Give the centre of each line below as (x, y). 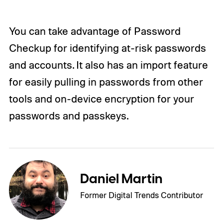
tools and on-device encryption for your (101, 99)
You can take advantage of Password (95, 31)
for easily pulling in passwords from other (106, 82)
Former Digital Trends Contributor (142, 195)
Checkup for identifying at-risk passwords (107, 48)
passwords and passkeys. (68, 116)
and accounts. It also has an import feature (108, 65)
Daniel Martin (122, 179)
